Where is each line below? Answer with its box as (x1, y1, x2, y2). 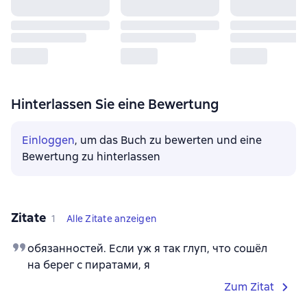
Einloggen (22, 133, 75, 147)
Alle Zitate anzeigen (66, 212, 157, 225)
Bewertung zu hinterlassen (22, 149, 160, 164)
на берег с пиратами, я (27, 258, 150, 272)
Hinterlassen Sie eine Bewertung (11, 95, 219, 113)
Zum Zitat (224, 280, 274, 294)
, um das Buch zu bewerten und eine (75, 133, 262, 147)
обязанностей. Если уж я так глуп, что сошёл (27, 241, 267, 256)
